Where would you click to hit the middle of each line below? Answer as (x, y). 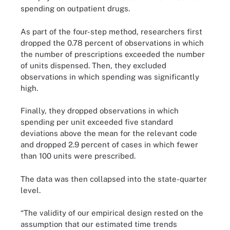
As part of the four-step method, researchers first (111, 31)
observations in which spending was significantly (110, 76)
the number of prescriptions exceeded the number (113, 54)
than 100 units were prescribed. (78, 156)
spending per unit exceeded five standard (97, 122)
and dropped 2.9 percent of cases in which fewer (109, 145)
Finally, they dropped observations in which (100, 111)
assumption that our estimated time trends (99, 224)
